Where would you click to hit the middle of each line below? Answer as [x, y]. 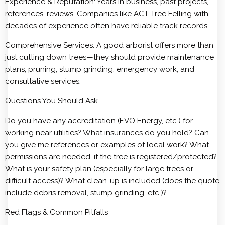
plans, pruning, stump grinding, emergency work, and [100, 69]
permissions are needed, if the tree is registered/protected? [111, 157]
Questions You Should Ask [51, 101]
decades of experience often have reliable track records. [107, 26]
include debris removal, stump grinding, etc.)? [86, 193]
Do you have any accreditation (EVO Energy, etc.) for [99, 121]
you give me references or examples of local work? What [107, 145]
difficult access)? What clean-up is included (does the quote [112, 181]
